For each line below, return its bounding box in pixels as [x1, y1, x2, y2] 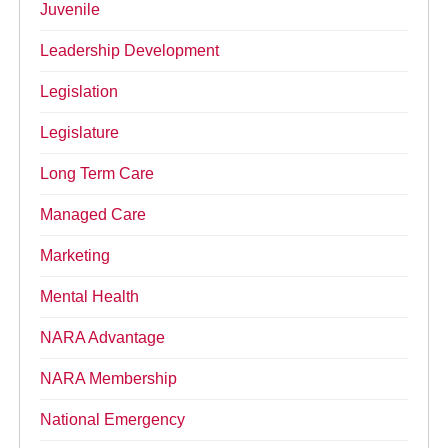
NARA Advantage [40, 329, 166, 347]
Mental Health [40, 288, 140, 306]
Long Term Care [40, 165, 155, 183]
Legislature [40, 124, 120, 142]
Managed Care [40, 206, 147, 224]
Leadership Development [40, 42, 220, 60]
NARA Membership [40, 370, 178, 388]
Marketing [40, 247, 111, 265]
